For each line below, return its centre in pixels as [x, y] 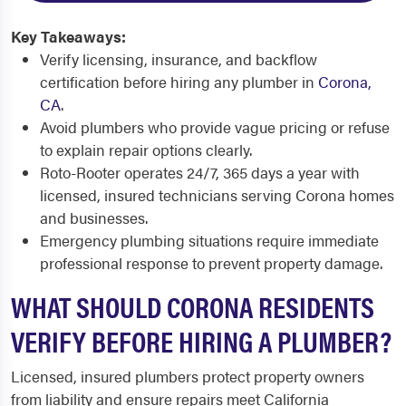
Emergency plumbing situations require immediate [209, 240]
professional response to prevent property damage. [211, 263]
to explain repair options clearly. [146, 150]
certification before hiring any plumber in [179, 82]
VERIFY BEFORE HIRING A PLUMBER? [201, 340]
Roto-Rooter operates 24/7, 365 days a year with [200, 172]
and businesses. [94, 217]
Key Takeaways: [68, 36]
